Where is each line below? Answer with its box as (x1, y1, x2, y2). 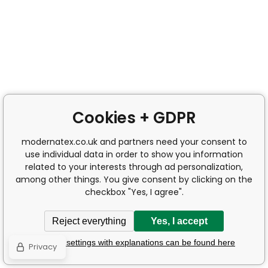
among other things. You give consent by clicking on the (16, 173, 252, 185)
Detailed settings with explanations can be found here (33, 237, 235, 247)
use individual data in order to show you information (25, 148, 243, 160)
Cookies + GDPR (72, 107, 196, 129)
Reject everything (52, 215, 126, 226)
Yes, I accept (150, 215, 208, 226)
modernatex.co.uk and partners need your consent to (21, 136, 247, 148)
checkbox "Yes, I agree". (84, 186, 184, 198)
